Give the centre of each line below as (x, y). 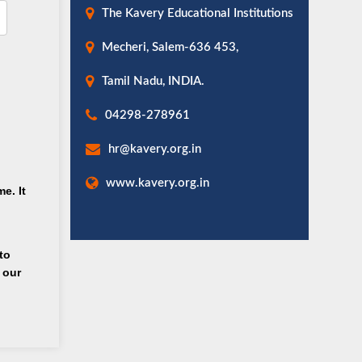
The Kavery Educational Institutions (197, 13)
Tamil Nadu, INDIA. (153, 81)
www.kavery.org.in (157, 183)
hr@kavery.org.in (154, 149)
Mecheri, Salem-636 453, (170, 47)
